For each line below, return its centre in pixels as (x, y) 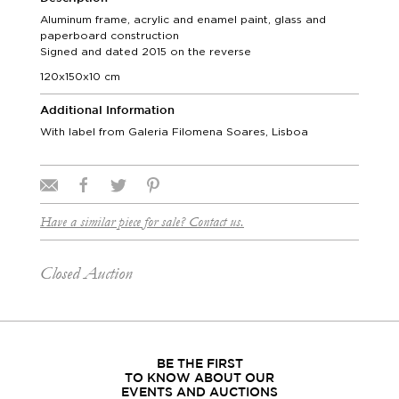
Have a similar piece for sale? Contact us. (142, 222)
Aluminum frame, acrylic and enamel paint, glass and (183, 19)
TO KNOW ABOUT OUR (199, 379)
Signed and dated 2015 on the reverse (146, 51)
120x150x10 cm (80, 76)
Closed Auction (86, 273)
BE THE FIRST (199, 364)
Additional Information (107, 111)
